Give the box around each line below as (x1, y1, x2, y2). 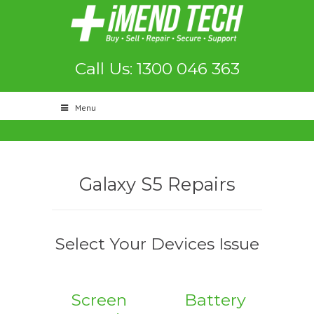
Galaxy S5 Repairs (78, 173, 235, 195)
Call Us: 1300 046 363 (74, 58, 240, 78)
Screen (71, 289, 127, 310)
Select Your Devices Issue (55, 233, 259, 254)
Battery (184, 289, 246, 310)
